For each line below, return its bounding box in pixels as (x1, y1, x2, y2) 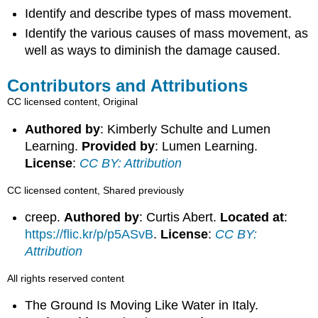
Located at (220, 210, 285, 225)
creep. (25, 210, 65, 225)
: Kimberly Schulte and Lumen (100, 121, 271, 136)
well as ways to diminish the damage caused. (25, 43, 281, 58)
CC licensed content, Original (7, 96, 138, 108)
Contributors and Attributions (7, 76, 248, 96)
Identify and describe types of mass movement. (25, 6, 292, 21)
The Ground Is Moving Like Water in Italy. (25, 298, 259, 313)
